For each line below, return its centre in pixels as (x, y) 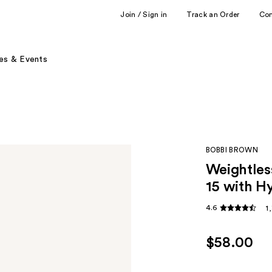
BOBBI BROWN (232, 150)
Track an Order (213, 14)
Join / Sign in (144, 14)
